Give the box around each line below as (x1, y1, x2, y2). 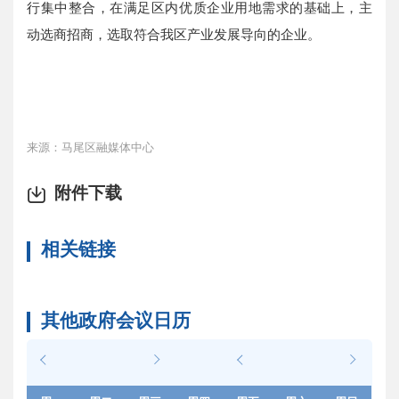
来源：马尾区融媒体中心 (27, 140, 155, 154)
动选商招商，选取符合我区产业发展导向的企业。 (27, 27, 322, 43)
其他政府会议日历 (40, 309, 191, 331)
